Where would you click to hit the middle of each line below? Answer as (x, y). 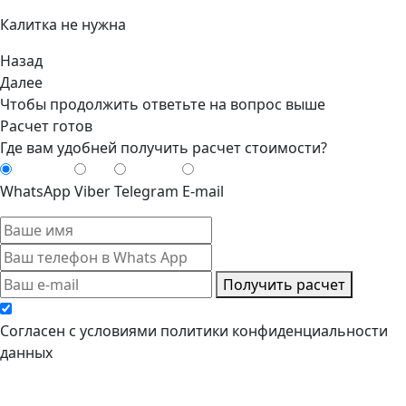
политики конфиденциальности (274, 330)
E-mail (203, 191)
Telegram (146, 191)
